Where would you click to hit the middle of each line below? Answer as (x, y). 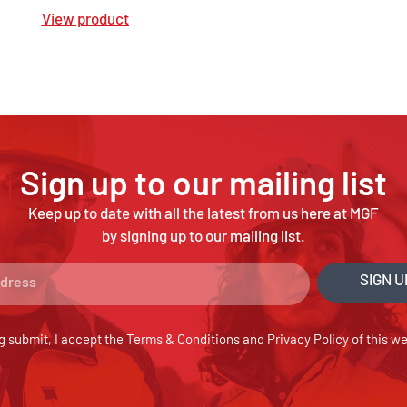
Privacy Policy (308, 341)
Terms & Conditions (183, 341)
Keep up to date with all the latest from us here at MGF (203, 215)
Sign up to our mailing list (203, 187)
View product (85, 21)
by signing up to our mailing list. (203, 238)
